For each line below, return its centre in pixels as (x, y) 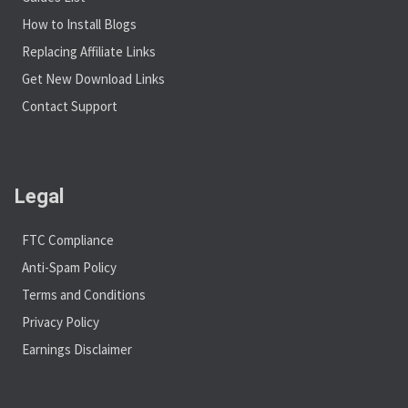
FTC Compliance (68, 240)
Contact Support (70, 106)
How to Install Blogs (79, 24)
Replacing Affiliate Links (89, 51)
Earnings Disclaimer (77, 349)
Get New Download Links (93, 78)
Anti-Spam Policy (69, 267)
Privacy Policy (61, 321)
